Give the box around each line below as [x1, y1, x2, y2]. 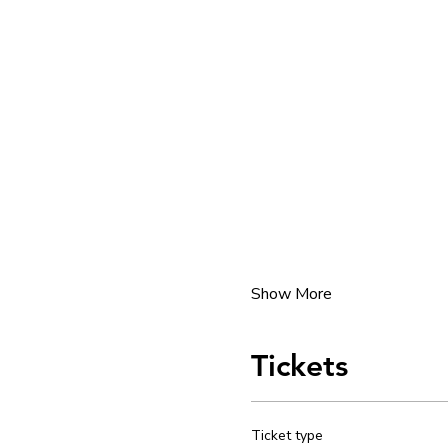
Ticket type [250, 425, 323, 445]
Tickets [250, 347, 348, 384]
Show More [250, 282, 332, 305]
